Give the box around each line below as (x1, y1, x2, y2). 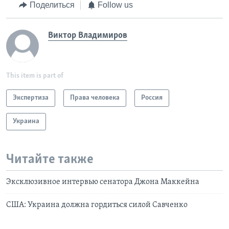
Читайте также (6, 152, 94, 167)
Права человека (70, 94, 120, 102)
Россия (141, 94, 163, 102)
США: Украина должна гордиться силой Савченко (6, 201, 188, 210)
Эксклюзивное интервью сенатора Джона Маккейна (6, 178, 199, 187)
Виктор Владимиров (48, 30, 127, 40)
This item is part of (6, 72, 63, 80)
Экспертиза (13, 94, 49, 102)
